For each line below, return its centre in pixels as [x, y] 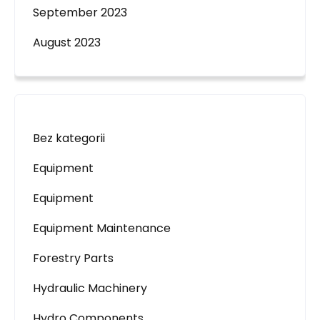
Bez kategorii [69, 138]
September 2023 [80, 12]
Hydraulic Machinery [90, 288]
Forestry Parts [73, 258]
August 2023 [67, 42]
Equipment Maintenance [102, 228]
